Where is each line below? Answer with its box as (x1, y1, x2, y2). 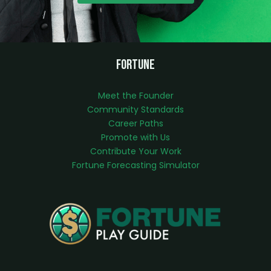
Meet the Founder (97, 89, 174, 102)
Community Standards (87, 103, 184, 116)
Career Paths (108, 117, 163, 129)
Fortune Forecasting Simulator (71, 158, 200, 171)
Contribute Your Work (90, 145, 181, 157)
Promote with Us (101, 131, 170, 143)
